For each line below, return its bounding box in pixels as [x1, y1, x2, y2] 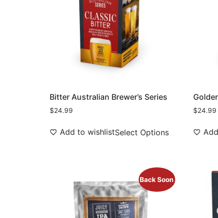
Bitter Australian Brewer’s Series [50, 92, 167, 102]
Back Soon [140, 175, 174, 183]
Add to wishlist [60, 127, 115, 137]
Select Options [115, 127, 169, 138]
